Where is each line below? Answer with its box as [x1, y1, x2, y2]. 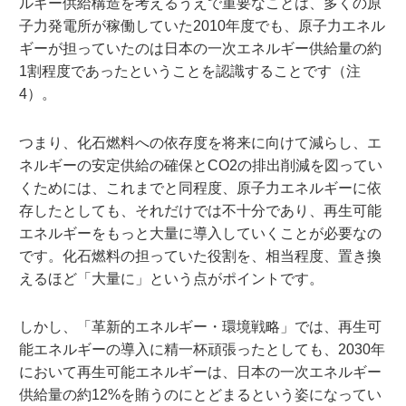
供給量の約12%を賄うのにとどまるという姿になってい [18, 387, 382, 403]
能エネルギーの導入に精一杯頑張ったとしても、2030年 [18, 342, 385, 358]
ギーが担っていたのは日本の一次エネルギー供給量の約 [18, 40, 382, 56]
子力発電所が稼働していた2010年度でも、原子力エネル [18, 17, 385, 34]
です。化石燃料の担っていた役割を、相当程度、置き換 [18, 247, 382, 264]
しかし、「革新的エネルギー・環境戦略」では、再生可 [18, 319, 382, 335]
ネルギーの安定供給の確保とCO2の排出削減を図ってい [18, 157, 382, 173]
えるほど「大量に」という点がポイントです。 [18, 270, 324, 286]
